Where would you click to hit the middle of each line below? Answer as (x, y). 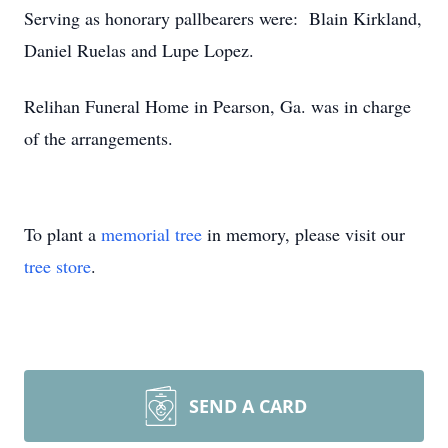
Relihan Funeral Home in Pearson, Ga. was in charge (217, 106)
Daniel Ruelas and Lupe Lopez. (139, 50)
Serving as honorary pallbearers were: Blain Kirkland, (223, 18)
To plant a (62, 234)
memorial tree (151, 234)
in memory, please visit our (303, 234)
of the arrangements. (98, 138)
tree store (57, 266)
